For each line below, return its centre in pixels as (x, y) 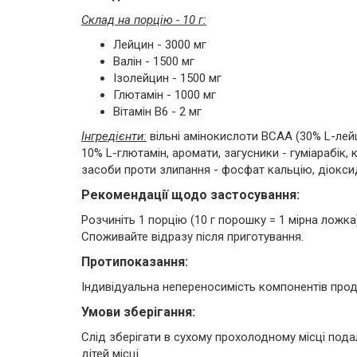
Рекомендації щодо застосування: (190, 195)
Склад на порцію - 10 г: (144, 20)
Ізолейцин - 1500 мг (167, 78)
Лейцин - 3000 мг (160, 45)
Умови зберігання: (138, 312)
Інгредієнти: (114, 136)
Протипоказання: (135, 262)
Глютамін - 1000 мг (165, 95)
